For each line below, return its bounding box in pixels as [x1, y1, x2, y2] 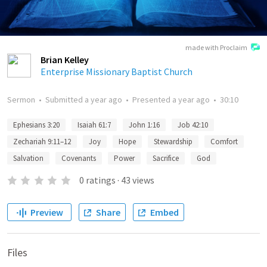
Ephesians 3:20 [13, 120, 60, 130]
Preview [30, 206, 63, 218]
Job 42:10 [178, 120, 208, 130]
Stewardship [154, 136, 193, 147]
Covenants [61, 153, 96, 163]
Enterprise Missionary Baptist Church [41, 66, 193, 77]
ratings [85, 174, 116, 186]
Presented [132, 94, 172, 105]
